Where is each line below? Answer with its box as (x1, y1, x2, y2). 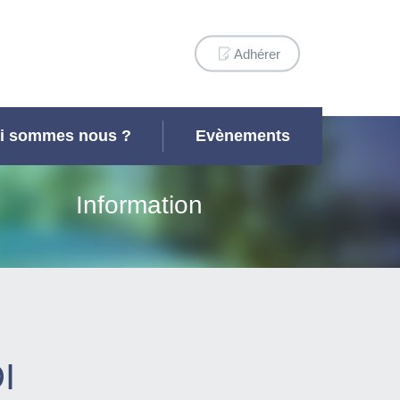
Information (76, 191, 203, 219)
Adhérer (234, 46, 280, 62)
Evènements (196, 127, 291, 145)
